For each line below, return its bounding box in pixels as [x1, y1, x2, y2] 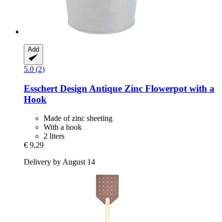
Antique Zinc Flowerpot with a [87, 83, 215, 94]
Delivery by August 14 [24, 158, 95, 166]
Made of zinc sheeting [44, 114, 112, 123]
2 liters [44, 132, 64, 141]
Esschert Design [24, 83, 87, 94]
